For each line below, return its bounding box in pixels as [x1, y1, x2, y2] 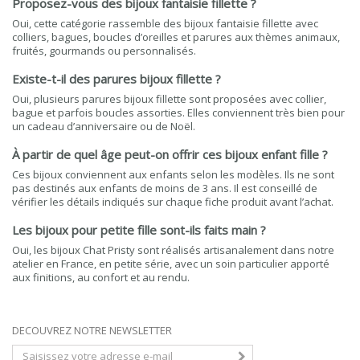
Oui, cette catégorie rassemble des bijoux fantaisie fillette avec [12, 16, 318, 31]
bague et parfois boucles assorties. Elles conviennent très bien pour [12, 105, 345, 120]
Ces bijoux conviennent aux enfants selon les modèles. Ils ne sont [12, 167, 334, 182]
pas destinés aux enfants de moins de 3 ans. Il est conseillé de [12, 181, 317, 195]
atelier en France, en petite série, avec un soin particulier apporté [12, 256, 329, 271]
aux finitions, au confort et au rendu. [12, 270, 190, 284]
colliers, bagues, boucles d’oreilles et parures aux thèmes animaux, [12, 30, 340, 44]
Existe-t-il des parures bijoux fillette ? [12, 71, 221, 87]
